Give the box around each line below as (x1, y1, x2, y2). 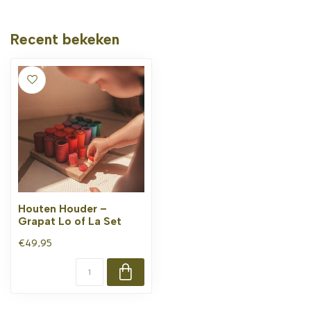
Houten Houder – (18, 202, 107, 215)
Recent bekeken (10, 31, 119, 48)
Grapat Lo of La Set (18, 215, 121, 228)
